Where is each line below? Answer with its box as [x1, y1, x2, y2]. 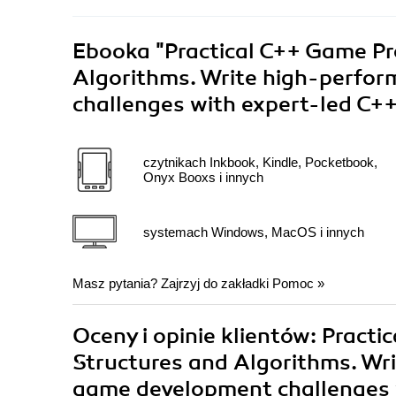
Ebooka [72, 38, 150, 65]
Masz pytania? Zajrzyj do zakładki [72, 276, 272, 292]
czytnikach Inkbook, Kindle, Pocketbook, [143, 155, 377, 171]
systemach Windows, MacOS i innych [143, 224, 364, 240]
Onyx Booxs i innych [143, 170, 263, 186]
